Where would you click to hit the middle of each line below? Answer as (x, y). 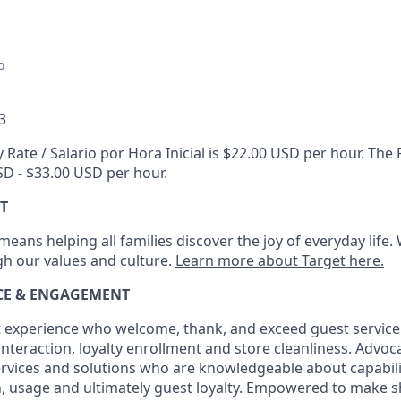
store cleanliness (291, 348)
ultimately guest (138, 388)
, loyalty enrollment (138, 348)
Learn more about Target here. (280, 260)
